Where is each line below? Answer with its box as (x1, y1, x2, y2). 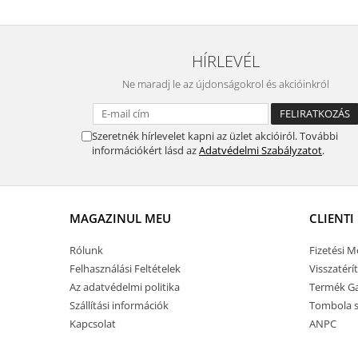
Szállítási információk (70, 297, 169, 312)
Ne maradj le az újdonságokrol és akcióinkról (121, 76, 329, 91)
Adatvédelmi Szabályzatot (199, 142, 322, 157)
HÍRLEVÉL (191, 49, 260, 72)
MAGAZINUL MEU (70, 209, 171, 226)
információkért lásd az (92, 142, 199, 157)
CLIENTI (309, 209, 354, 226)
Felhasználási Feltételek (70, 261, 181, 276)
